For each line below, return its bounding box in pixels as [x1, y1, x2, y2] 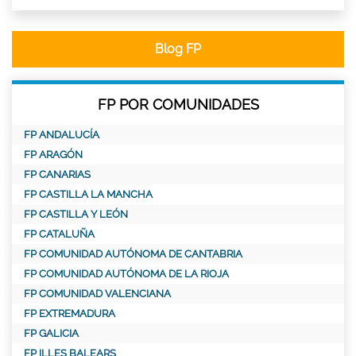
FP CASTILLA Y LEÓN [24, 207, 128, 220]
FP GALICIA [24, 327, 79, 339]
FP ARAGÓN [24, 148, 83, 161]
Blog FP [155, 41, 201, 56]
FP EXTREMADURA [24, 307, 115, 319]
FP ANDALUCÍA [24, 128, 99, 141]
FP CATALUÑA [24, 227, 95, 240]
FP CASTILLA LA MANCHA [24, 188, 153, 200]
